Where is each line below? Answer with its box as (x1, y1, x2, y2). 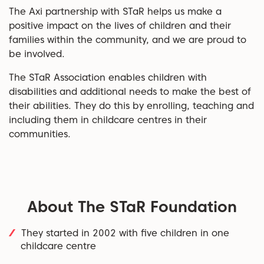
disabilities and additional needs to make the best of (9, 86, 251, 98)
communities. (9, 128, 71, 140)
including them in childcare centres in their (9, 114, 207, 126)
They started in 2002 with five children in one (21, 227, 229, 239)
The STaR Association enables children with (9, 72, 207, 84)
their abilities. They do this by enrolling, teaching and (9, 100, 254, 112)
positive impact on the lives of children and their (9, 20, 231, 32)
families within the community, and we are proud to (9, 34, 246, 46)
